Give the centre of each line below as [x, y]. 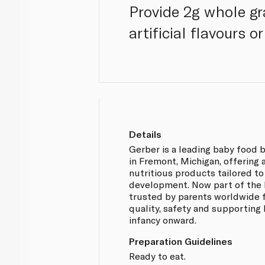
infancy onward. [163, 219]
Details [146, 134]
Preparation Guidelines [181, 241]
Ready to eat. [158, 256]
